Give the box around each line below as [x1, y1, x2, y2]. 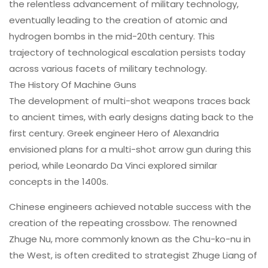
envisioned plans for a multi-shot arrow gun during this [9, 142, 251, 156]
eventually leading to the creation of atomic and [9, 13, 227, 26]
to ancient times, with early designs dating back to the [9, 110, 254, 123]
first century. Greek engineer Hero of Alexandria [9, 126, 219, 139]
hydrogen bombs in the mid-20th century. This [9, 29, 215, 42]
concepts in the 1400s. [9, 175, 108, 188]
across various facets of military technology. [9, 62, 207, 75]
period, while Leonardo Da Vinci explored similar [9, 159, 217, 172]
